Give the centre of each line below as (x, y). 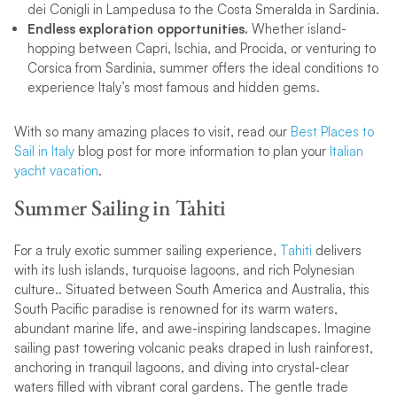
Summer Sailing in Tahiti (120, 207)
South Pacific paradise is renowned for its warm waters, (175, 308)
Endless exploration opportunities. (137, 29)
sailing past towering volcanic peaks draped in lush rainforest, (193, 347)
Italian (346, 152)
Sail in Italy (44, 152)
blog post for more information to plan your (202, 152)
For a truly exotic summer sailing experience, (147, 250)
